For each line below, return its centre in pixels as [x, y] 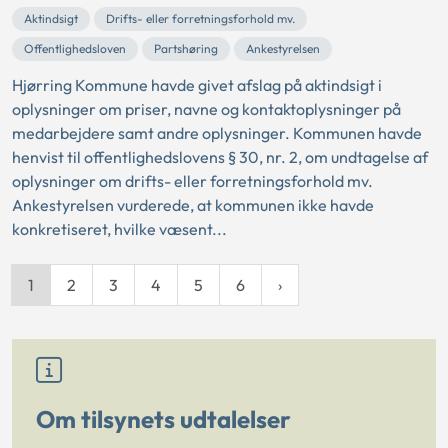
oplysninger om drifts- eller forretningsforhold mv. [192, 180]
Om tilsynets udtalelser [163, 418]
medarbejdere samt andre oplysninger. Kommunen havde [217, 132]
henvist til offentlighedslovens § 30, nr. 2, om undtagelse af [220, 156]
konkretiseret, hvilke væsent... [119, 228]
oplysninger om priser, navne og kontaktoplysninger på [206, 108]
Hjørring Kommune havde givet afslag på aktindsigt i [197, 84]
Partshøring [186, 48]
